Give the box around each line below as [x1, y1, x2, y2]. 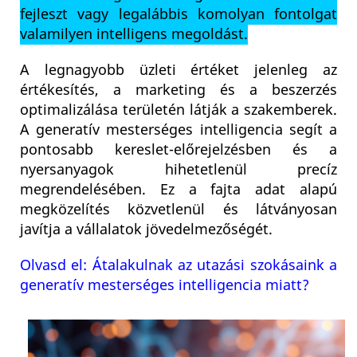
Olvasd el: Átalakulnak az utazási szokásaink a [20, 255, 337, 277]
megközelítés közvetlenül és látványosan [20, 199, 337, 221]
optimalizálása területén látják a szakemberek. [20, 100, 337, 121]
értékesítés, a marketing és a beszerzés [20, 80, 337, 101]
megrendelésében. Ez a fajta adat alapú [20, 179, 337, 201]
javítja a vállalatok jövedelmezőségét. [20, 219, 273, 241]
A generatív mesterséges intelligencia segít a [20, 120, 337, 141]
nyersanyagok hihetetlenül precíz [20, 159, 337, 181]
